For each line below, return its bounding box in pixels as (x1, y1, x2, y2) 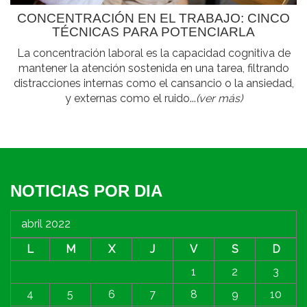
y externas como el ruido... (64, 91, 196, 105)
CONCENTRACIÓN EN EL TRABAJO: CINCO (17, 10, 290, 25)
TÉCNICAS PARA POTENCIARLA (52, 24, 255, 39)
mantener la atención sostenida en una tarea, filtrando (18, 61, 289, 75)
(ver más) (195, 91, 243, 105)
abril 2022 (21, 217, 71, 230)
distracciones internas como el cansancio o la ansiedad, (13, 76, 294, 90)
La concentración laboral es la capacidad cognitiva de (16, 46, 291, 60)
